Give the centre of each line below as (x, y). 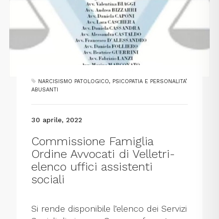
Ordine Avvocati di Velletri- (103, 154)
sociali (48, 180)
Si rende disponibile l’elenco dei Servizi (109, 209)
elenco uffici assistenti (92, 167)
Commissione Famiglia (92, 142)
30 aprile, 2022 (57, 120)
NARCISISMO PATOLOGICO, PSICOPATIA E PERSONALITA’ (113, 82)
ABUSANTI (45, 90)
